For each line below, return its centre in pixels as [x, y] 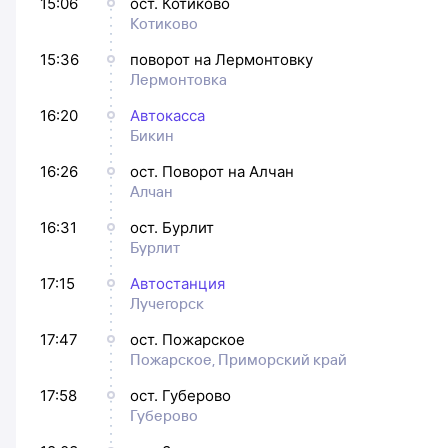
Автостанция [177, 283]
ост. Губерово [180, 395]
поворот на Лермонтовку [221, 59]
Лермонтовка [178, 79]
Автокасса [167, 115]
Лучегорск [167, 303]
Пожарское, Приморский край [238, 359]
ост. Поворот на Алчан [212, 171]
